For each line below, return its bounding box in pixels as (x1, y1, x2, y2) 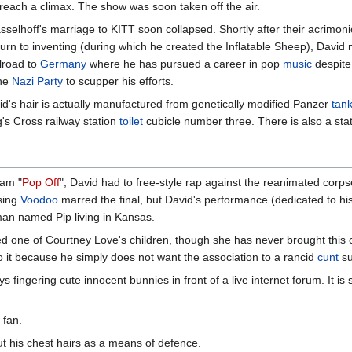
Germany (39, 57, 86, 70)
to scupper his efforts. (63, 74, 174, 87)
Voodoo (20, 192, 58, 206)
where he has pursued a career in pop (86, 57, 283, 70)
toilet (119, 114, 143, 127)
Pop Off (22, 175, 60, 189)
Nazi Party (12, 74, 63, 87)
